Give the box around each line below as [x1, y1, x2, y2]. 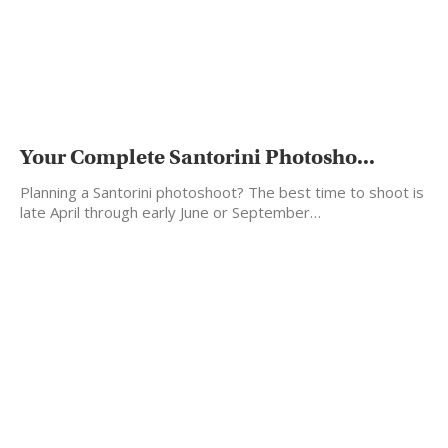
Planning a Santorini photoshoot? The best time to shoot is [20, 182, 424, 203]
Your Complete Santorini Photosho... [20, 144, 375, 171]
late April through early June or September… [20, 202, 321, 223]
